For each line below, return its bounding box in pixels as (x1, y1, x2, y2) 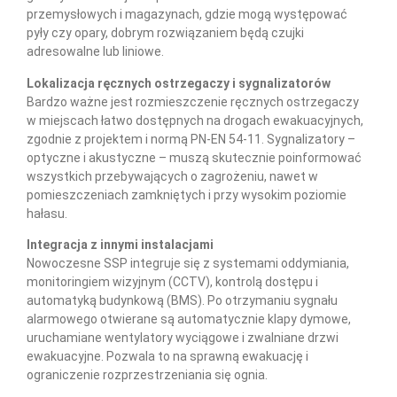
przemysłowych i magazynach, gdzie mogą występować (27, 7, 347, 22)
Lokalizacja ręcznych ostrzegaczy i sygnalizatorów (27, 75, 331, 90)
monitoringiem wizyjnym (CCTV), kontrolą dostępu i (27, 274, 318, 289)
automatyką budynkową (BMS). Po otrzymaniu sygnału (27, 292, 338, 307)
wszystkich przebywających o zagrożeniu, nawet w (27, 168, 318, 183)
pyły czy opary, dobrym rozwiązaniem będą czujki (27, 26, 304, 41)
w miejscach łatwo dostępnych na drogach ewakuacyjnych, (27, 113, 363, 128)
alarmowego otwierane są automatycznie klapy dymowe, (27, 311, 351, 326)
